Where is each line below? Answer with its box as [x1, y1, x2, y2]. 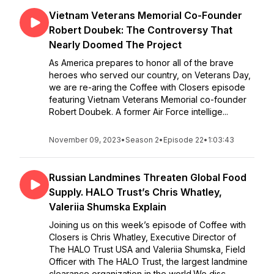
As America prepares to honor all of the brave [49, 57, 234, 68]
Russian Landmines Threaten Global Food [49, 171, 246, 183]
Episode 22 [163, 135, 204, 144]
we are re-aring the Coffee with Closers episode [49, 82, 245, 92]
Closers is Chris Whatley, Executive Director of [49, 232, 236, 242]
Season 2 [125, 135, 159, 144]
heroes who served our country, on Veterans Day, [49, 70, 251, 80]
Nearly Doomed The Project [49, 39, 182, 51]
